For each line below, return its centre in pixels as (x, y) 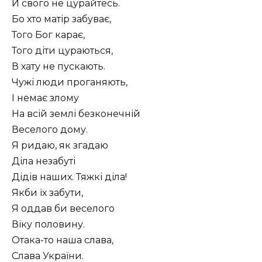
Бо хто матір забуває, (61, 19)
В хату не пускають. (58, 67)
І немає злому (45, 98)
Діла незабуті (44, 161)
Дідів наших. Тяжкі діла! (69, 177)
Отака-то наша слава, (63, 240)
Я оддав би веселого (63, 209)
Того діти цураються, (62, 51)
